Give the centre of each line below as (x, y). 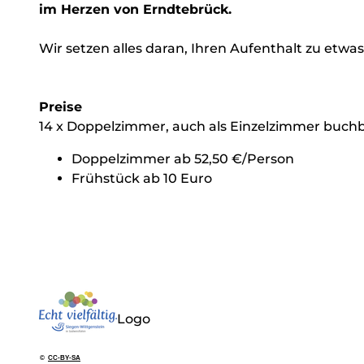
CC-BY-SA (64, 357)
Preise (61, 106)
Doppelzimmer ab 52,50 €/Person (183, 158)
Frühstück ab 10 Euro (142, 178)
